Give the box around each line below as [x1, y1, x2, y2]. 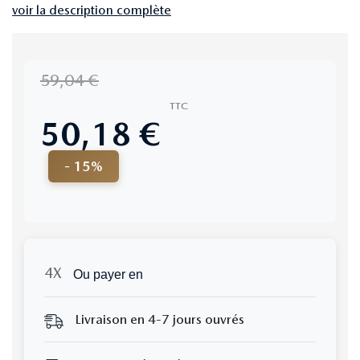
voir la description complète [12, 2, 171, 18]
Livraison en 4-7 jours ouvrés [75, 311, 244, 327]
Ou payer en [73, 268, 143, 281]
